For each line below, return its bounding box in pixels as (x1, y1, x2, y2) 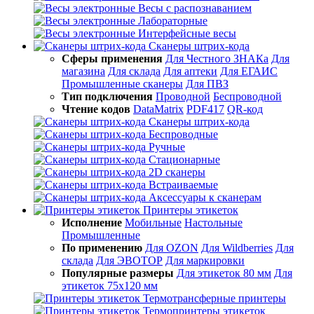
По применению (62, 242, 142, 254)
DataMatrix (133, 103, 184, 115)
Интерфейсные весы (138, 27, 236, 39)
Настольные (184, 217, 243, 228)
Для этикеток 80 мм (177, 267, 271, 279)
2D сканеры (149, 166, 205, 178)
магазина (62, 65, 105, 77)
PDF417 (186, 103, 224, 115)
